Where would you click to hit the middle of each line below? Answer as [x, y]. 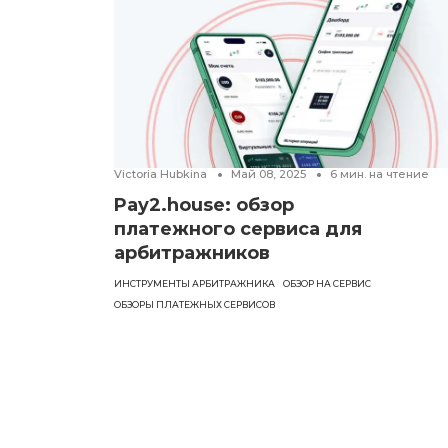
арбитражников [192, 253]
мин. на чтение [384, 174]
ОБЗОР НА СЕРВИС [327, 284]
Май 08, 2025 [268, 174]
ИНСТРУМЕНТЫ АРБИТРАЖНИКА [194, 284]
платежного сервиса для [238, 229]
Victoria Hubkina [160, 174]
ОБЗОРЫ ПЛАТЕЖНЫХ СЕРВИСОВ [194, 305]
